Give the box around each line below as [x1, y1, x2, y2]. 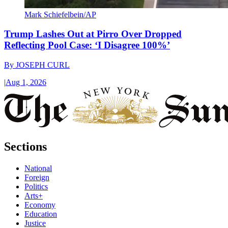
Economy [24, 201, 55, 209]
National [24, 164, 52, 173]
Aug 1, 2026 [6, 78, 46, 87]
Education [24, 210, 57, 218]
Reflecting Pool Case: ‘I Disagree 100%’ [4, 40, 170, 51]
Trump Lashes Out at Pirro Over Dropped [4, 28, 182, 40]
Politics [24, 182, 48, 191]
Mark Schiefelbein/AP [24, 10, 96, 19]
